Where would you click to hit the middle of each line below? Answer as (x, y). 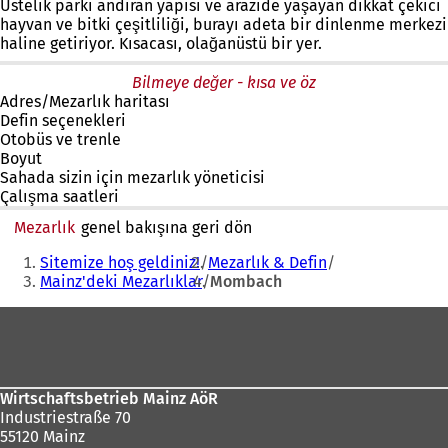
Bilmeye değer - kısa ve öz (224, 82)
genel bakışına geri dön (164, 227)
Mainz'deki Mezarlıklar (121, 281)
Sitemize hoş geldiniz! (120, 262)
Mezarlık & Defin (267, 262)
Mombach (246, 281)
